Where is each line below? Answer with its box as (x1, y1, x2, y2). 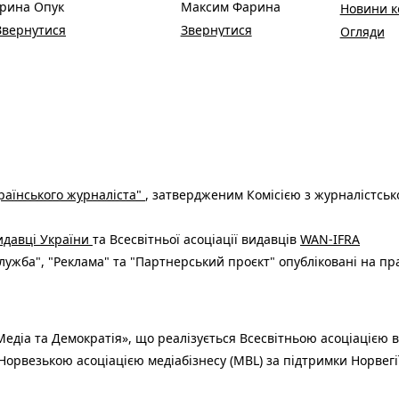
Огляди (339, 23, 385, 41)
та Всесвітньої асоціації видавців (93, 231, 300, 248)
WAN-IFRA (300, 231, 360, 248)
